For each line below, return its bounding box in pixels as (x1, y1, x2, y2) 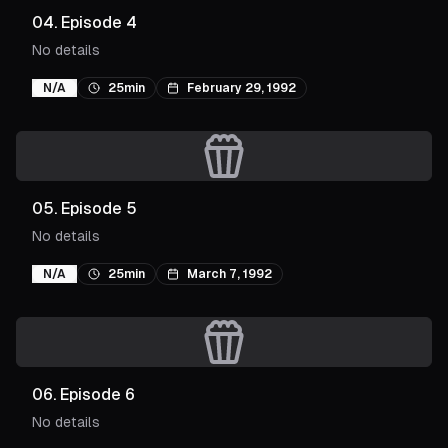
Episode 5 (61, 199, 137, 218)
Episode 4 (61, 13, 137, 32)
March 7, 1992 (187, 267, 272, 281)
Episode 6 (60, 385, 135, 404)
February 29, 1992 (187, 81, 296, 95)
